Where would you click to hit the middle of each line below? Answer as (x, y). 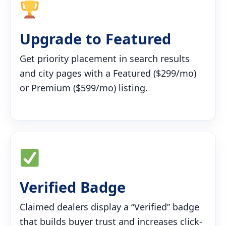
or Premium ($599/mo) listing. (84, 88)
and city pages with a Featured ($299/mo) (108, 73)
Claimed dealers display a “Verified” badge (109, 207)
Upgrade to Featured (95, 38)
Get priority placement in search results (105, 58)
